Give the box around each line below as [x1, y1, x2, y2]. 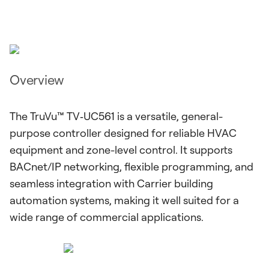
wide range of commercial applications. [10, 210, 204, 223]
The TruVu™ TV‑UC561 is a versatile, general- [10, 109, 223, 122]
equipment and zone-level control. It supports [10, 143, 232, 156]
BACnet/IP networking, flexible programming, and [10, 160, 253, 173]
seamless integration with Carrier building [10, 177, 213, 190]
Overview [10, 71, 64, 88]
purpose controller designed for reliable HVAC [10, 126, 237, 139]
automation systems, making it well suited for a [10, 193, 239, 207]
